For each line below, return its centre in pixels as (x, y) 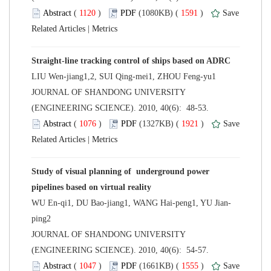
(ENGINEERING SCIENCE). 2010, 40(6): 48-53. (121, 108)
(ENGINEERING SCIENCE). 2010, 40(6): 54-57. (121, 250)
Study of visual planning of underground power (120, 171)
